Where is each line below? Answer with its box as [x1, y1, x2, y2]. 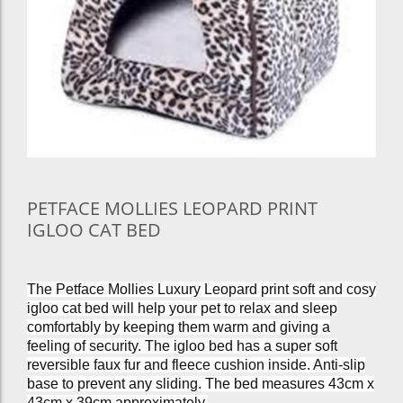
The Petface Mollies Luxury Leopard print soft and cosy [26, 281, 376, 297]
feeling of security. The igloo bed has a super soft [26, 337, 337, 354]
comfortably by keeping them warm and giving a [26, 318, 330, 335]
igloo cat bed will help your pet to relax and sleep [26, 300, 337, 316]
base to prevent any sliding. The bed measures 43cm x [26, 375, 374, 391]
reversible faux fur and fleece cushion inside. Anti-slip [26, 356, 365, 372]
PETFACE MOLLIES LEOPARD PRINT [26, 195, 318, 220]
